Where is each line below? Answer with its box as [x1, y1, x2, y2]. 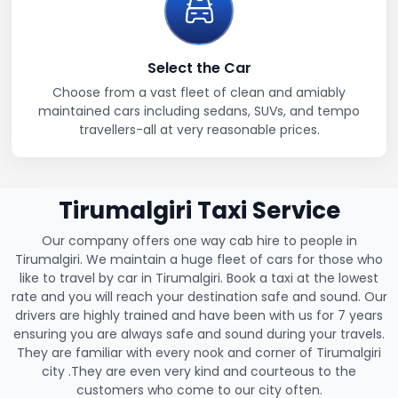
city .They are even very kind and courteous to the [42, 362, 356, 380]
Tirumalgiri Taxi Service [58, 194, 340, 227]
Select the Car [147, 57, 251, 78]
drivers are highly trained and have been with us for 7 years [15, 306, 383, 324]
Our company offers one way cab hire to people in [41, 231, 357, 250]
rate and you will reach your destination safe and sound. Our [11, 287, 387, 306]
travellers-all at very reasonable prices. [78, 120, 320, 139]
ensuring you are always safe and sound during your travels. [13, 324, 385, 343]
